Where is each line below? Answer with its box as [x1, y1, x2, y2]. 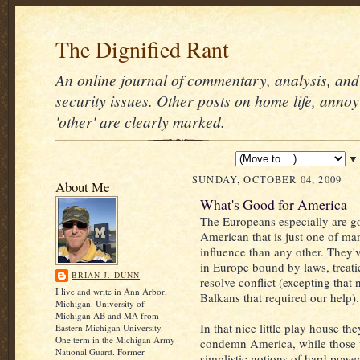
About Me [55, 178, 109, 196]
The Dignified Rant [55, 35, 229, 64]
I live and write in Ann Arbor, [55, 285, 167, 297]
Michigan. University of [55, 297, 145, 309]
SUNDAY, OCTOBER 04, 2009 [192, 173, 342, 186]
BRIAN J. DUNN [72, 269, 141, 280]
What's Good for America [200, 194, 347, 214]
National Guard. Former [55, 346, 145, 358]
